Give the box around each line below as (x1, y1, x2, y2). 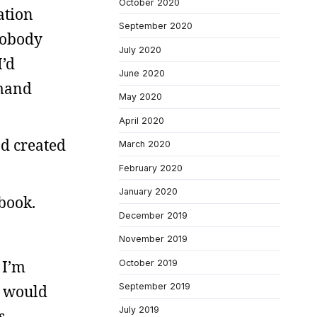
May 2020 (119, 91, 162, 103)
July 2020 (119, 44, 161, 55)
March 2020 (119, 139, 171, 150)
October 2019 (119, 257, 178, 268)
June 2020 (119, 68, 165, 79)
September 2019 (119, 280, 190, 292)
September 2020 (119, 21, 192, 32)
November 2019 (119, 234, 188, 245)
